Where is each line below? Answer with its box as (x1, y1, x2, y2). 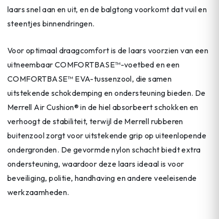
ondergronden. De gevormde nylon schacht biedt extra (7, 144, 201, 154)
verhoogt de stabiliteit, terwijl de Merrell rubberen (7, 116, 183, 126)
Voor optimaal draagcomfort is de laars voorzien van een (7, 45, 208, 55)
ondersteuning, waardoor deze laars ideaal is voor (7, 158, 184, 169)
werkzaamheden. (7, 187, 69, 197)
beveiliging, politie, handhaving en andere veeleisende (7, 173, 197, 183)
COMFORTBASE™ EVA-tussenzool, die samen (7, 73, 172, 84)
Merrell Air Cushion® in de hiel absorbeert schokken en (7, 102, 198, 112)
